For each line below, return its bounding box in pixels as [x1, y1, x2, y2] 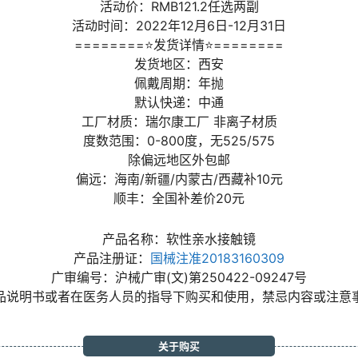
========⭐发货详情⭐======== [74, 37, 284, 53]
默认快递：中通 [134, 94, 224, 110]
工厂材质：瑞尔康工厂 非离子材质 [81, 113, 277, 129]
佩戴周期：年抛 [134, 75, 224, 91]
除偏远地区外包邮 [128, 152, 230, 168]
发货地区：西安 [134, 56, 224, 72]
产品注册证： [74, 250, 150, 267]
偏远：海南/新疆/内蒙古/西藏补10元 [75, 171, 283, 187]
